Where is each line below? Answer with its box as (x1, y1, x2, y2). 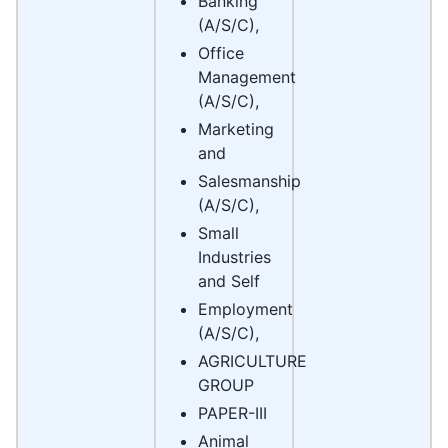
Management (198, 67, 296, 88)
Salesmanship (198, 171, 301, 192)
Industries (198, 247, 271, 268)
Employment (198, 299, 293, 320)
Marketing (198, 119, 274, 140)
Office (198, 43, 244, 64)
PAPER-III (198, 403, 267, 424)
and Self (198, 271, 260, 292)
